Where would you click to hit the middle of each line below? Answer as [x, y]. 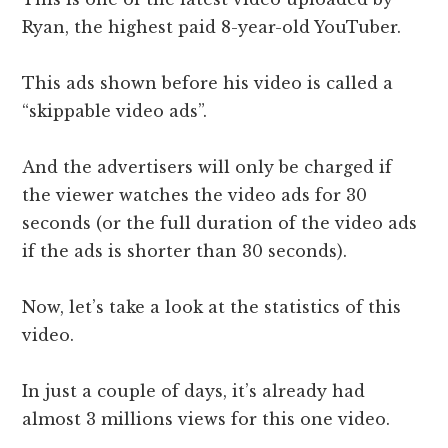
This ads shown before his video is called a [208, 83]
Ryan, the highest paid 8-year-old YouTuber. [214, 27]
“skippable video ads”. [115, 111]
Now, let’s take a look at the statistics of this [212, 307]
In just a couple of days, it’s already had [194, 391]
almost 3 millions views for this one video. [206, 419]
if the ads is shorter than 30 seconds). [185, 251]
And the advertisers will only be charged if [207, 167]
